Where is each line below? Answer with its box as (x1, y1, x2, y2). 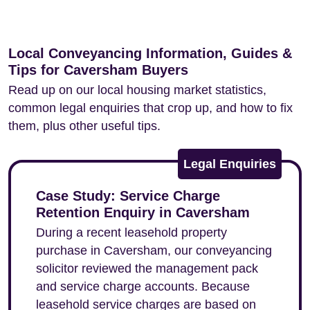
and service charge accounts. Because (36, 280, 250, 293)
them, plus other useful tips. (8, 119, 161, 133)
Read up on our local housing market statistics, (8, 83, 266, 97)
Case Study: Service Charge (36, 188, 220, 203)
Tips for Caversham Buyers (8, 62, 188, 77)
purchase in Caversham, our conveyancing (36, 244, 272, 257)
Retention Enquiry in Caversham (36, 205, 250, 220)
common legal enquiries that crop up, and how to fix (8, 101, 293, 115)
